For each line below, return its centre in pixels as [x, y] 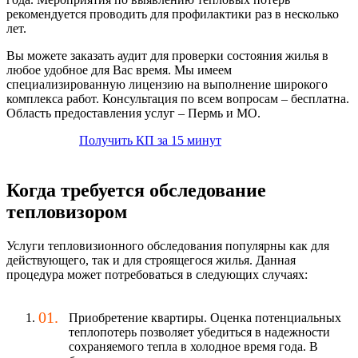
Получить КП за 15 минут [150, 141]
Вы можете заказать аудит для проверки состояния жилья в [167, 56]
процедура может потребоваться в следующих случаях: [157, 275]
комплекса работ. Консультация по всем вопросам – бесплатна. [178, 99]
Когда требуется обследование [136, 191]
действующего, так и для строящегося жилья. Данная [151, 261]
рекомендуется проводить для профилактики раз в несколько [173, 14]
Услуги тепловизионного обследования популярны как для [168, 246]
